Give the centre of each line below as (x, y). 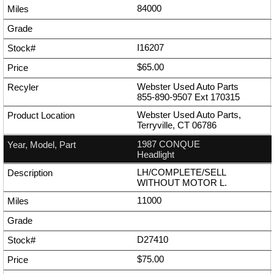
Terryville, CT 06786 (177, 125)
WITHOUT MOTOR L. (182, 183)
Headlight (156, 155)
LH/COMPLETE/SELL (182, 172)
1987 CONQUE (168, 144)
